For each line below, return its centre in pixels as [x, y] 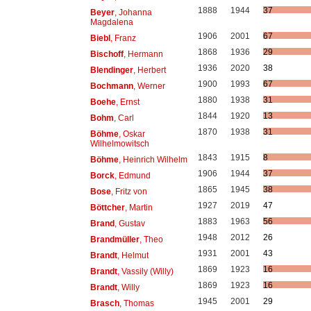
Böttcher [107, 207]
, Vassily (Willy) [145, 271]
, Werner [149, 86]
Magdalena [111, 22]
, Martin [138, 207]
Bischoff [107, 54]
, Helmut [133, 255]
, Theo [151, 239]
